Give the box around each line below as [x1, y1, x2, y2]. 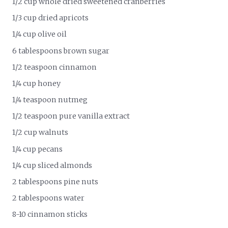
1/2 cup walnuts [12, 128, 69, 137]
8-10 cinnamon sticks [12, 210, 88, 219]
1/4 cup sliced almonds [12, 160, 93, 170]
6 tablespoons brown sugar [12, 46, 110, 55]
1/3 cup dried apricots [12, 13, 89, 23]
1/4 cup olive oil [12, 30, 67, 39]
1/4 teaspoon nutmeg [12, 95, 88, 105]
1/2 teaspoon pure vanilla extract [12, 111, 130, 121]
